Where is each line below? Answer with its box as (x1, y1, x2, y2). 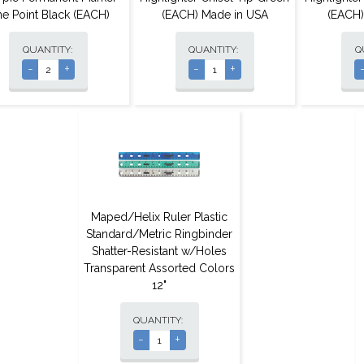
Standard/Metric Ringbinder (86, 227, 232, 241)
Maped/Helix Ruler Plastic (91, 210, 227, 224)
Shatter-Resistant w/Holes (92, 245, 227, 258)
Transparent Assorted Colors (84, 262, 235, 275)
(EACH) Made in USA (161, 8, 268, 22)
